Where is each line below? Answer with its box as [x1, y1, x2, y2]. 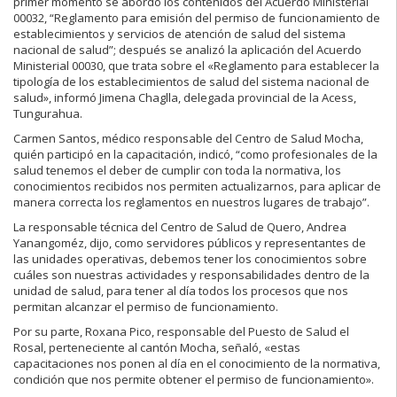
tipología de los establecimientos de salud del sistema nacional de [13, 74, 370, 90]
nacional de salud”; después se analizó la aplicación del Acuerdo [13, 42, 362, 58]
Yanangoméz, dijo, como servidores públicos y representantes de [13, 235, 366, 252]
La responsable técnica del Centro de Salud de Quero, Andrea [13, 219, 346, 236]
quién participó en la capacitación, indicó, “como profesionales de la [13, 146, 378, 163]
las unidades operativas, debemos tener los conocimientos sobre [13, 251, 367, 268]
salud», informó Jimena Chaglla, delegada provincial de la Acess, [13, 90, 356, 106]
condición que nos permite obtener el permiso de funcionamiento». [13, 371, 374, 388]
